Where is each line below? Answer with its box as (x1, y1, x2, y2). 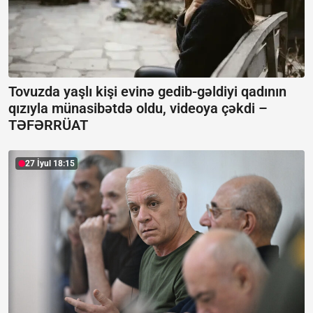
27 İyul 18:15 (25, 159, 75, 169)
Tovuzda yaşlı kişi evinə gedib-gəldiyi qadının (8, 83, 286, 101)
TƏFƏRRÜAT (8, 117, 88, 134)
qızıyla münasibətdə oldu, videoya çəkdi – (8, 100, 268, 117)
